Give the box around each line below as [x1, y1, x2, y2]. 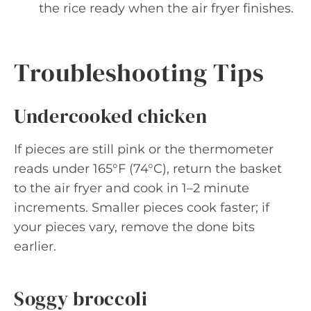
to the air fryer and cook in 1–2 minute [14, 180, 249, 196]
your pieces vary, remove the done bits [14, 219, 255, 235]
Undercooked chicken [14, 103, 208, 129]
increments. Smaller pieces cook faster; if [14, 200, 269, 215]
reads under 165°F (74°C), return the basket [14, 161, 282, 176]
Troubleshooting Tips [14, 56, 264, 90]
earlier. [14, 239, 56, 254]
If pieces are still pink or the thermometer [14, 142, 274, 157]
